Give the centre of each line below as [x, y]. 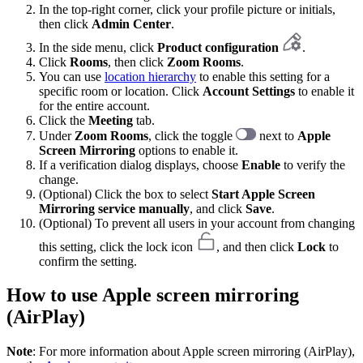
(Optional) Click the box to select [125, 194]
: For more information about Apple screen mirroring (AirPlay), [194, 352]
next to [277, 135]
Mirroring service [87, 208]
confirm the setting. [88, 261]
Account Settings [250, 91]
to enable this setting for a [263, 76]
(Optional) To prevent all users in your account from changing [197, 223]
